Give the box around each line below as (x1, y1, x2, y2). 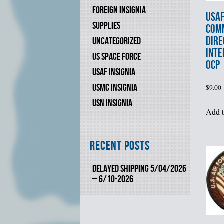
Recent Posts (90, 139, 150, 154)
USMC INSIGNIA (92, 82, 137, 94)
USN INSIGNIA (92, 97, 132, 109)
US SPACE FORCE (92, 51, 141, 63)
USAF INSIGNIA (92, 66, 135, 78)
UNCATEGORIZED (92, 35, 141, 47)
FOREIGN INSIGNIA (92, 4, 146, 16)
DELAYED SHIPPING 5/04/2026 (92, 163, 186, 175)
